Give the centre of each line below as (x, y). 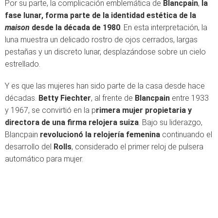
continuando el (186, 135)
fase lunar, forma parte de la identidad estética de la (100, 15)
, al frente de (113, 98)
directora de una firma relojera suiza (72, 122)
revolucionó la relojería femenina (100, 135)
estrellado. (23, 64)
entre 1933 (189, 98)
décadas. (22, 98)
